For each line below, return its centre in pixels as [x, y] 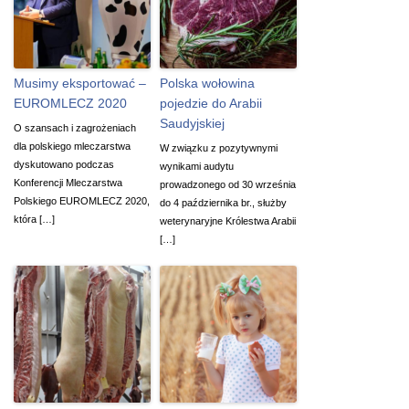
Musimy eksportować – [80, 83]
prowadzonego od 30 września [228, 184]
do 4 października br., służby [223, 202]
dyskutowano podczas [64, 164]
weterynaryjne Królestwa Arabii [228, 220]
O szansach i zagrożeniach [75, 127]
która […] [34, 219]
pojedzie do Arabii [211, 103]
